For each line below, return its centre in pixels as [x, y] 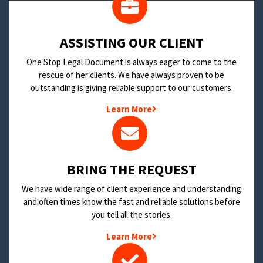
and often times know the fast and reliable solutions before [131, 202]
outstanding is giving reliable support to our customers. [131, 88]
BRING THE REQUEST [131, 170]
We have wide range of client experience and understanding [131, 189]
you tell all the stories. [131, 215]
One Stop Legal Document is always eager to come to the [131, 62]
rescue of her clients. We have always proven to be [131, 75]
